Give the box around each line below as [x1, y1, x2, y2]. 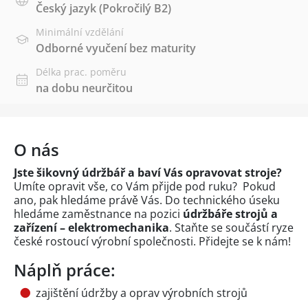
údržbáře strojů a [183, 206, 278, 222]
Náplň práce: [14, 258, 115, 282]
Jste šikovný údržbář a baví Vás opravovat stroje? [14, 165, 282, 181]
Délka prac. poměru [36, 65, 126, 79]
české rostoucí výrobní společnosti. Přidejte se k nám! [14, 234, 291, 250]
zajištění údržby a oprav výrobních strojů [36, 285, 247, 301]
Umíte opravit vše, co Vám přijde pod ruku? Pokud [14, 179, 276, 195]
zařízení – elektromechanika [14, 220, 169, 236]
